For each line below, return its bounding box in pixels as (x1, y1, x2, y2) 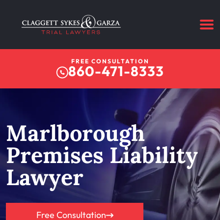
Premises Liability (6, 140, 198, 169)
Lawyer (6, 163, 83, 191)
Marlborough (6, 118, 145, 147)
